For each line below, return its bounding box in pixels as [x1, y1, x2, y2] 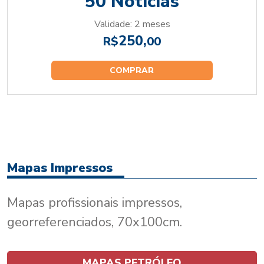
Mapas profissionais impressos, [7, 194, 182, 212]
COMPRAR [110, 65, 154, 77]
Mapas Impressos [7, 160, 113, 177]
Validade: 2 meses [94, 18, 170, 31]
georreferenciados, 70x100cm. [7, 213, 182, 232]
